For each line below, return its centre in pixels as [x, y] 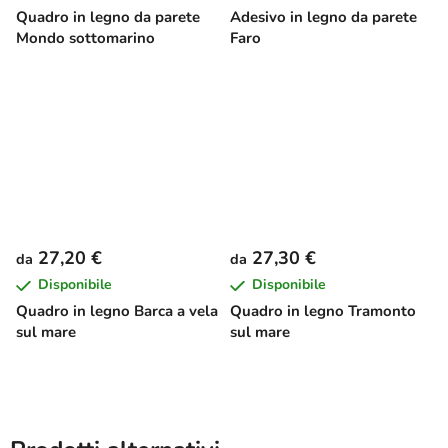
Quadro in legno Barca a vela [117, 310]
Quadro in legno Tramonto [323, 310]
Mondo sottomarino [85, 37]
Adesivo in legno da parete [323, 16]
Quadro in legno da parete [108, 16]
